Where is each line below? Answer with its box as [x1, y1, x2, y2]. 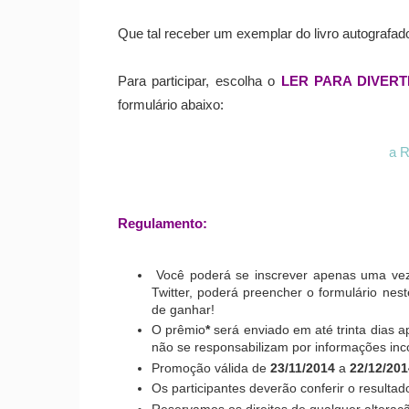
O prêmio [151, 322, 206, 338]
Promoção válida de [151, 360, 270, 375]
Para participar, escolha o [118, 74, 281, 89]
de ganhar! [151, 301, 215, 317]
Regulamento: [118, 216, 207, 232]
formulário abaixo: [118, 98, 224, 113]
